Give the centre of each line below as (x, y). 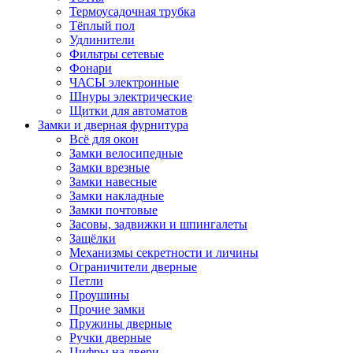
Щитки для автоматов (128, 110)
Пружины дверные (121, 323)
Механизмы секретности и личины (164, 252)
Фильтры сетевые (117, 54)
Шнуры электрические (131, 96)
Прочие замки (107, 309)
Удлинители (102, 39)
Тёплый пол (102, 25)
